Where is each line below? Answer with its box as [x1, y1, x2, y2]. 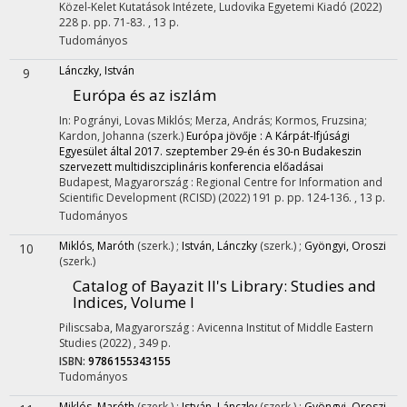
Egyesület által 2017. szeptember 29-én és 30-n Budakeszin [59, 144, 362, 159]
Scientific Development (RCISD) [59, 190, 215, 205]
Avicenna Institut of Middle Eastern [197, 320, 373, 335]
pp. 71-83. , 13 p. [94, 15, 179, 30]
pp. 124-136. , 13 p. [287, 190, 385, 205]
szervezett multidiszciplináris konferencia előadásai [59, 159, 323, 174]
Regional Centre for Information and [196, 174, 382, 190]
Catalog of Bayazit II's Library [73, 275, 283, 296]
